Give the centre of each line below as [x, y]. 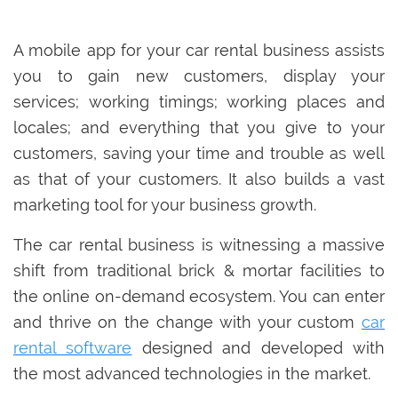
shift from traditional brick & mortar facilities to [199, 271]
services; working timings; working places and [199, 102]
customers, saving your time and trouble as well [199, 154]
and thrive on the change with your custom [187, 322]
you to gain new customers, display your [199, 76]
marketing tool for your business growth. [167, 205]
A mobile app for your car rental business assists [199, 51]
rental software [73, 348]
